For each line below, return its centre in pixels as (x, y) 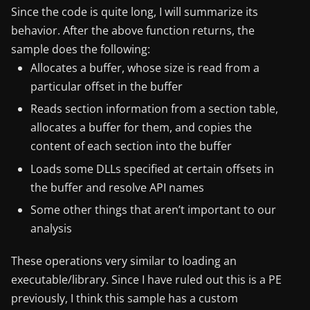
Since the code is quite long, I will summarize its (135, 11)
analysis (52, 229)
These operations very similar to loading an (124, 261)
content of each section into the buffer (131, 146)
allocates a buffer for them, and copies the (142, 128)
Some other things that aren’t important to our (154, 210)
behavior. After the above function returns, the (133, 30)
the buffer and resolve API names (118, 187)
